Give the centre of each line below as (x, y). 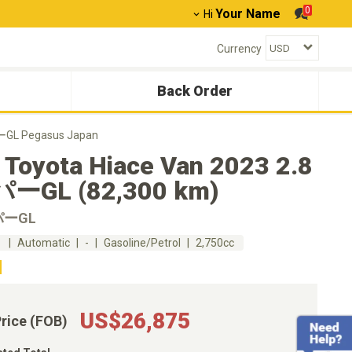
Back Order (195, 91)
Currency (239, 48)
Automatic (44, 243)
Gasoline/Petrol (142, 243)
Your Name (248, 14)
